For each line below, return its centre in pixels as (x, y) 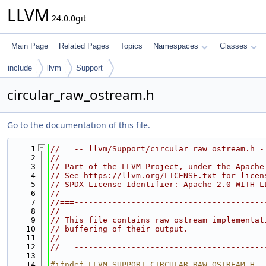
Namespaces (176, 46)
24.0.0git (68, 18)
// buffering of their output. (119, 229)
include (20, 68)
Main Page (30, 46)
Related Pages (84, 46)
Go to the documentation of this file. (79, 125)
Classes (234, 46)
